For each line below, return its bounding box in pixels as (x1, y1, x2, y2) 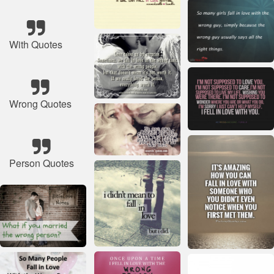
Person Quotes (9, 156, 74, 170)
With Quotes (9, 37, 62, 51)
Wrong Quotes (9, 97, 72, 111)
